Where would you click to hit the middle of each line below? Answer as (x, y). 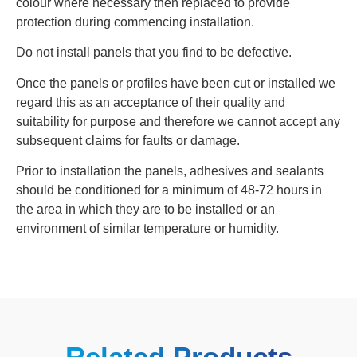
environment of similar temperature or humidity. (147, 229)
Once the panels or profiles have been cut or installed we (176, 83)
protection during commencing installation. (135, 22)
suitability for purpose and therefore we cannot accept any (178, 121)
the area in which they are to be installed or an (145, 210)
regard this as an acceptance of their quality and (151, 102)
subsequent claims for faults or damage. (128, 140)
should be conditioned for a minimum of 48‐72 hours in (169, 190)
